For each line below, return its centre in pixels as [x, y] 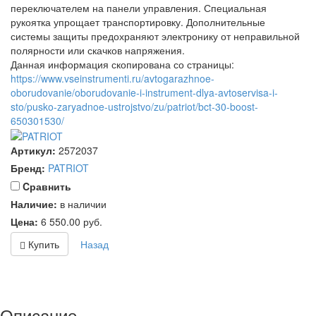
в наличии [83, 204]
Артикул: [33, 151]
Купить [42, 244]
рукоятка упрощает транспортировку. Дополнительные [138, 22]
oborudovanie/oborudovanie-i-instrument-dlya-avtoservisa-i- [144, 92]
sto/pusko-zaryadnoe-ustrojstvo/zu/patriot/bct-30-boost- [134, 106]
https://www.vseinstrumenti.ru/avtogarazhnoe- [113, 78]
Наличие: [34, 204]
